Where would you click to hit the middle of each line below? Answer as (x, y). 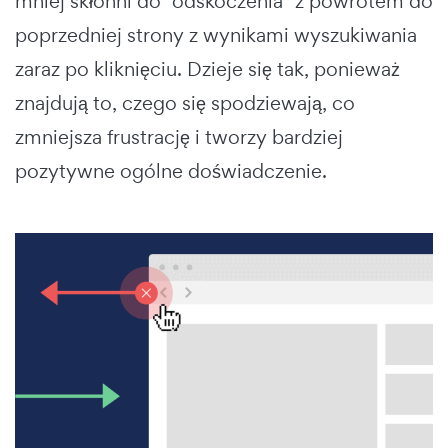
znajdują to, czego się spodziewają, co (185, 102)
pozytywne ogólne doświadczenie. (171, 170)
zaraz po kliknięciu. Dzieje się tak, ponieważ (207, 68)
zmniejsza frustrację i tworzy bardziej (179, 136)
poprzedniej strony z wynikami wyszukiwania (216, 34)
